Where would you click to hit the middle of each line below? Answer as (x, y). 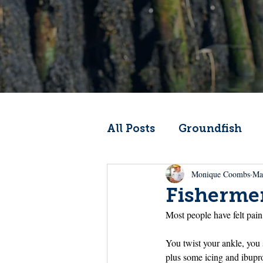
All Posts (131, 129)
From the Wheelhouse (191, 223)
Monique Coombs (221, 174)
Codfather (159, 176)
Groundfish (210, 129)
